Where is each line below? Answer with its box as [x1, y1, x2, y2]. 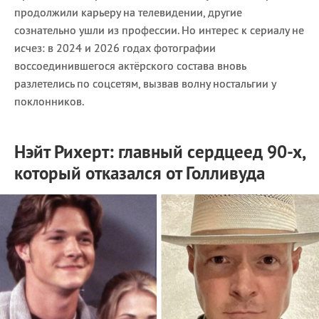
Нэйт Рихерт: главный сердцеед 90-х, [14, 140, 305, 163]
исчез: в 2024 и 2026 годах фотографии [14, 41, 216, 55]
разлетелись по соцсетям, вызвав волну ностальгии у [14, 76, 276, 90]
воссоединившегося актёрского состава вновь [14, 58, 246, 73]
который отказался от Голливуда [14, 162, 265, 184]
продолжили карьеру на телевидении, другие [14, 5, 242, 19]
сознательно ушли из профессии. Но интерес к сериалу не [14, 23, 304, 37]
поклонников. [14, 94, 84, 108]
